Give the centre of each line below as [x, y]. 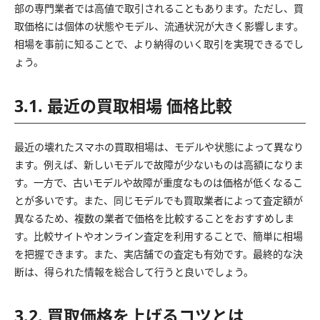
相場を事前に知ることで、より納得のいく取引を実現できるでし [159, 44]
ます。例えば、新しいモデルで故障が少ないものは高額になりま [159, 164]
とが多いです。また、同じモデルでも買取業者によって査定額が [159, 200]
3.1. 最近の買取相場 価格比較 [123, 105]
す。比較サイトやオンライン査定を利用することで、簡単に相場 [159, 236]
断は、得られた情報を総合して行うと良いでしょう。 [134, 271]
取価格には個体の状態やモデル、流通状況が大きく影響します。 [159, 26]
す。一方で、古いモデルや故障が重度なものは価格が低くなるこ [159, 182]
